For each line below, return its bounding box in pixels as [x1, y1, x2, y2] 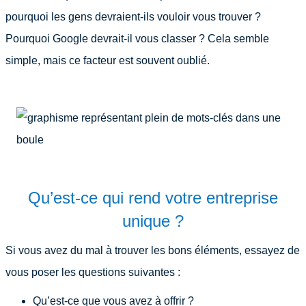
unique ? [122, 212, 184, 230]
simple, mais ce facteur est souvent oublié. [5, 55, 210, 66]
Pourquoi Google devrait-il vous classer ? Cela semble [5, 33, 269, 44]
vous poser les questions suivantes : [5, 266, 180, 278]
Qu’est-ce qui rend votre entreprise [28, 189, 278, 207]
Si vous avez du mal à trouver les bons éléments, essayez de [5, 245, 300, 256]
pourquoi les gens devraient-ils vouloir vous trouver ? [5, 11, 261, 23]
